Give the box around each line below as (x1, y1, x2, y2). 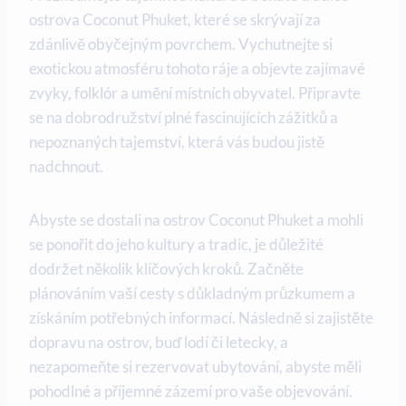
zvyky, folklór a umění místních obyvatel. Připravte (29, 82, 361, 102)
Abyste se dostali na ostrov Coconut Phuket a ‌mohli (29, 209, 363, 229)
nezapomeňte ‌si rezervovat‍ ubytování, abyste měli (29, 356, 362, 376)
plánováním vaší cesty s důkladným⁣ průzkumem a (29, 283, 355, 303)
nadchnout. (29, 156, 103, 176)
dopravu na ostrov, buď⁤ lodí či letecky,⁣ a (29, 332, 288, 352)
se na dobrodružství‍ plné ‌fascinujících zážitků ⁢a (29, 107, 338, 127)
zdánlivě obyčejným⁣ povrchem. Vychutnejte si (29, 34, 333, 53)
